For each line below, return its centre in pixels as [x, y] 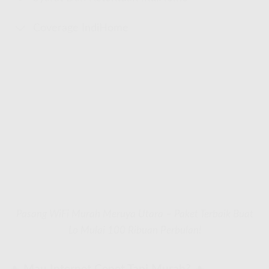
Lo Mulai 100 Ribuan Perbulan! [134, 230]
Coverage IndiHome [81, 28]
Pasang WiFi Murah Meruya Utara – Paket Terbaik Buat [134, 214]
